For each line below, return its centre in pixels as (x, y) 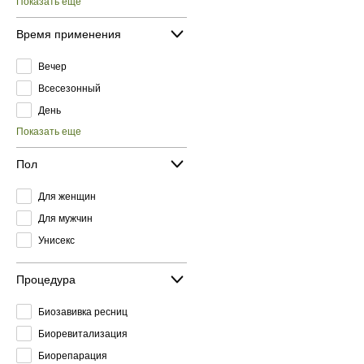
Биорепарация (73, 355)
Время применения (69, 34)
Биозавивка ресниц (83, 312)
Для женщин (67, 196)
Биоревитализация (83, 334)
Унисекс (56, 240)
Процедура (46, 279)
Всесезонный (69, 88)
